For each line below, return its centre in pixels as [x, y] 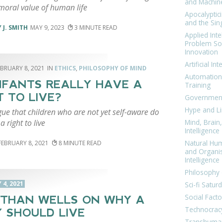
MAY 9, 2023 [47, 27]
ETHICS [65, 68]
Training [198, 85]
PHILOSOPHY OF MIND [112, 68]
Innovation [202, 52]
